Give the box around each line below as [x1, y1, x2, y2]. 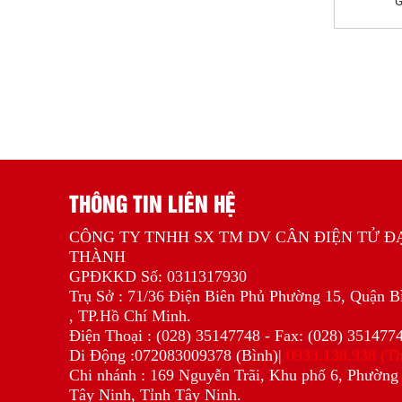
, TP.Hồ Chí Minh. [69, 307, 191, 325]
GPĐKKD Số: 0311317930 [69, 267, 247, 285]
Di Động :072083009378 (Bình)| [69, 346, 286, 364]
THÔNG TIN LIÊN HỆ [69, 187, 236, 218]
